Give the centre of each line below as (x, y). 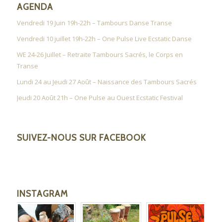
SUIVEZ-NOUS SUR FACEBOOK (81, 137)
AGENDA (35, 6)
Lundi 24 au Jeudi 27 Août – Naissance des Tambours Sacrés (107, 82)
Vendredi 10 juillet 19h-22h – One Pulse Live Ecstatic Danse (104, 38)
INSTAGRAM (42, 193)
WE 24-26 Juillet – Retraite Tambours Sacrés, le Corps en (100, 54)
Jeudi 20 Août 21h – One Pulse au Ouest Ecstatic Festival (100, 97)
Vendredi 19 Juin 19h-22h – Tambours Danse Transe (94, 23)
